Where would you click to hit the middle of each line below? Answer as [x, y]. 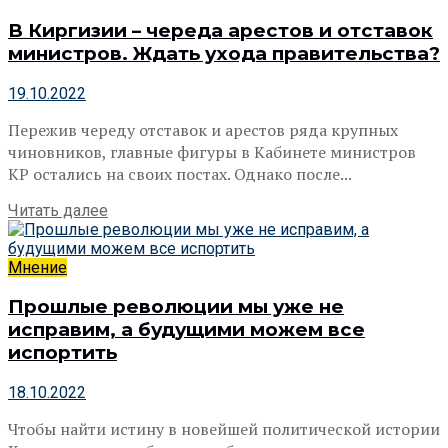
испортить [62, 353]
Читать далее [58, 210]
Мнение [37, 267]
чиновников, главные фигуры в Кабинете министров [212, 151]
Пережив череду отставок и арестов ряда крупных [203, 129]
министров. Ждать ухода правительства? [224, 54]
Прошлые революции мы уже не [176, 307]
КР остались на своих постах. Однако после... [180, 173]
